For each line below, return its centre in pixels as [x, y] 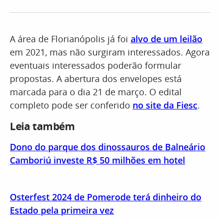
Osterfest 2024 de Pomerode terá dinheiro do [106, 197]
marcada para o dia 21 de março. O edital [96, 92]
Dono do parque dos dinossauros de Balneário [108, 147]
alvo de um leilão [166, 39]
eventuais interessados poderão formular [96, 65]
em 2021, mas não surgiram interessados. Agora [110, 52]
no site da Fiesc [165, 105]
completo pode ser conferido [71, 105]
